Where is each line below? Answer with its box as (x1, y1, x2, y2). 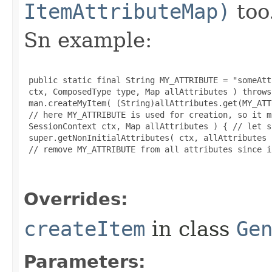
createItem (24, 216, 145, 241)
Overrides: (24, 188, 128, 209)
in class (145, 216, 236, 241)
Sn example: (24, 27, 152, 52)
